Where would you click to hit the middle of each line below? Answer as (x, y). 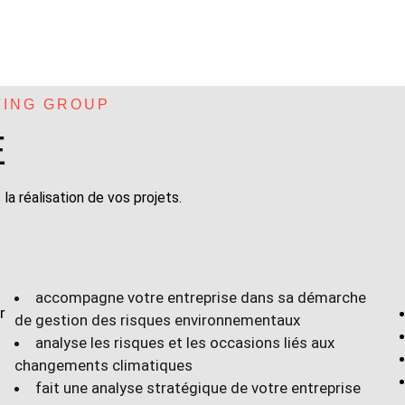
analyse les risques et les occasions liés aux (184, 343)
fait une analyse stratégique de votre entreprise (198, 388)
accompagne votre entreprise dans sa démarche (200, 297)
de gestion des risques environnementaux (157, 320)
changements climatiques (103, 365)
